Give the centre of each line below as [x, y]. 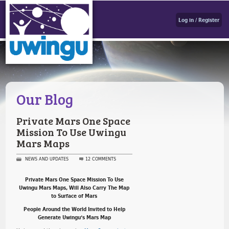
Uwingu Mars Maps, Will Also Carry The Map [74, 188]
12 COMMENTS [101, 159]
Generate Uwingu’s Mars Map [74, 217]
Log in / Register [199, 20]
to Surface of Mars [74, 196]
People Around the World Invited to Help [74, 209]
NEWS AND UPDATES [47, 159]
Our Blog [44, 99]
